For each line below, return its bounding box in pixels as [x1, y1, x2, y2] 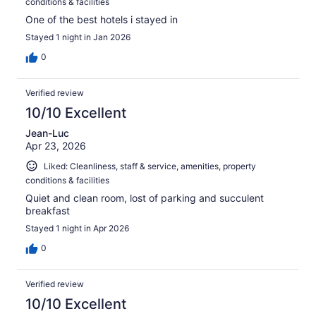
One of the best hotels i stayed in [25, 13, 178, 25]
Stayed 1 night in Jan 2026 [25, 31, 130, 42]
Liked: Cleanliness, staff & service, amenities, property [44, 160, 256, 171]
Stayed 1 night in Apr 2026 [25, 223, 129, 234]
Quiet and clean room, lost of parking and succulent [25, 192, 264, 205]
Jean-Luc [25, 126, 69, 139]
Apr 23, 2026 [25, 139, 86, 152]
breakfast [25, 205, 70, 217]
